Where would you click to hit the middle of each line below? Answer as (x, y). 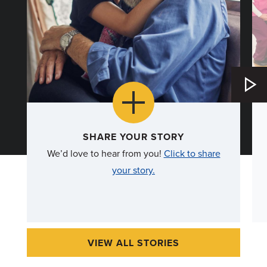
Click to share (192, 153)
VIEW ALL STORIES (133, 243)
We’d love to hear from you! (105, 153)
